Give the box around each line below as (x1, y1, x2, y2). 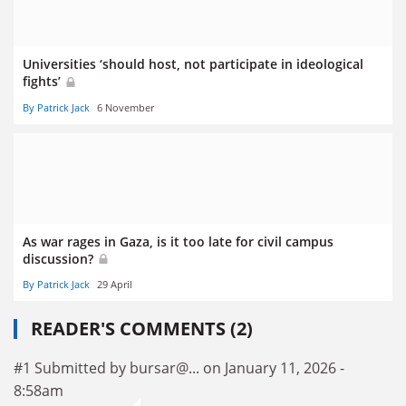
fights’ (23, 72, 64, 91)
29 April (97, 276, 132, 291)
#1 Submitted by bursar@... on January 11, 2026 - (14, 357, 344, 378)
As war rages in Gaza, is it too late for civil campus (23, 232, 333, 250)
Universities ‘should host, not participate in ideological (23, 55, 363, 73)
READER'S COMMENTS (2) (31, 315, 253, 341)
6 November (97, 100, 154, 114)
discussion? (23, 249, 97, 267)
